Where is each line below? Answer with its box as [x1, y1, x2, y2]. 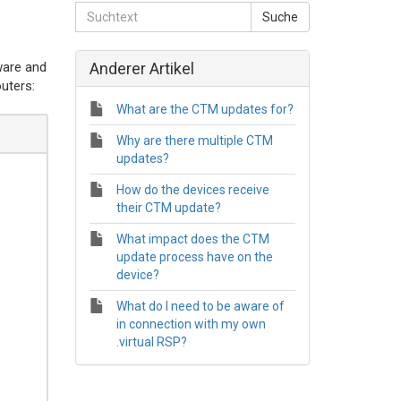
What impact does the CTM [115, 232, 269, 246]
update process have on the [115, 250, 273, 264]
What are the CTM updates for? [115, 102, 294, 116]
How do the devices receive [115, 183, 269, 197]
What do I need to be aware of [115, 299, 285, 313]
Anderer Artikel [89, 59, 194, 78]
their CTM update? [115, 200, 221, 215]
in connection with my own [115, 317, 266, 331]
